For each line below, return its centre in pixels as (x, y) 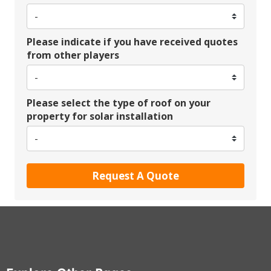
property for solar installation (100, 116)
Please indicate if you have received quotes (132, 42)
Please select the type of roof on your (119, 103)
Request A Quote (135, 176)
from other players (73, 55)
